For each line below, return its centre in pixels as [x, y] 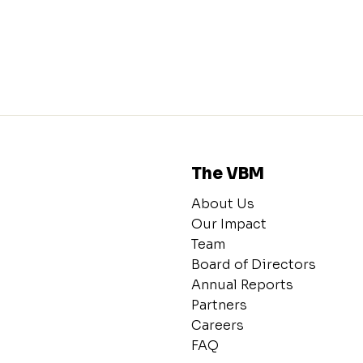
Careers [218, 326]
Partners [219, 305]
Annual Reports [242, 285]
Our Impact [229, 224]
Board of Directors [254, 265]
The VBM [228, 174]
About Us [223, 204]
